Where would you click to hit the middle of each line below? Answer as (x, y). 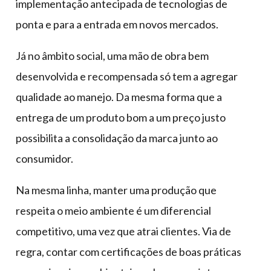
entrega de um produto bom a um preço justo (121, 118)
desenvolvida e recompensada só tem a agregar (127, 77)
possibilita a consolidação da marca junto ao (117, 138)
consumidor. (44, 159)
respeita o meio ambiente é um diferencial (113, 211)
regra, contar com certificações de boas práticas (129, 252)
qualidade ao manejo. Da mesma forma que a (119, 97)
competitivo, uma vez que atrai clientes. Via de (123, 231)
